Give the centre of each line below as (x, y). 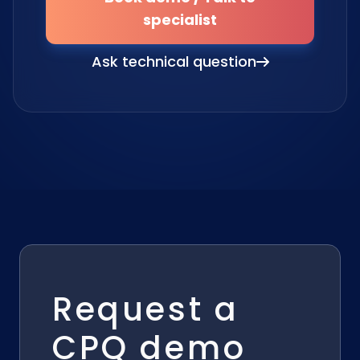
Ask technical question (174, 61)
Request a (146, 309)
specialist (180, 20)
